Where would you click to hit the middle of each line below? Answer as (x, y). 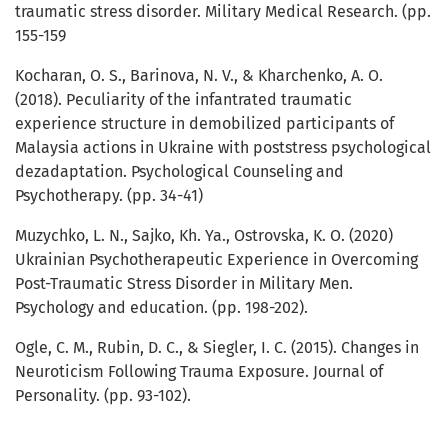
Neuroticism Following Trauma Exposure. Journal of (199, 372)
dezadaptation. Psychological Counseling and (179, 172)
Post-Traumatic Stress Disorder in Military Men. (184, 284)
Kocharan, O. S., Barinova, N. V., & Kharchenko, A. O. (199, 76)
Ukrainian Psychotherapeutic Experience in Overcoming (216, 260)
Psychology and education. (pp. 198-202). (161, 308)
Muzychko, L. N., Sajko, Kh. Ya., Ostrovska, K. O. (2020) (204, 236)
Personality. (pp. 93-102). (103, 396)
